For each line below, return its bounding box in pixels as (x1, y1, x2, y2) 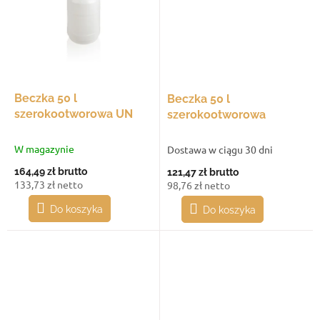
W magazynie (14, 141, 74, 155)
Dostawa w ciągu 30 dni (167, 142, 273, 156)
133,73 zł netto (14, 177, 83, 191)
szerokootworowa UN (14, 106, 133, 121)
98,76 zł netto (167, 178, 230, 191)
